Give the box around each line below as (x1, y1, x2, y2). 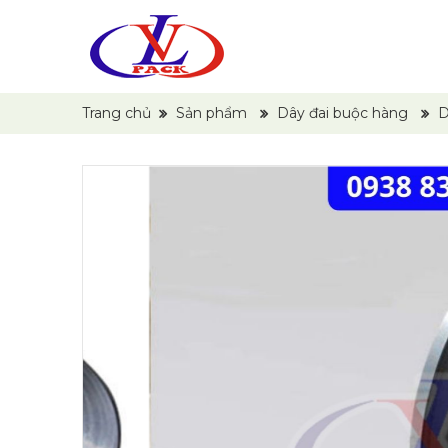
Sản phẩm (176, 104, 247, 122)
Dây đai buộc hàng (277, 104, 408, 122)
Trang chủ (82, 104, 151, 122)
